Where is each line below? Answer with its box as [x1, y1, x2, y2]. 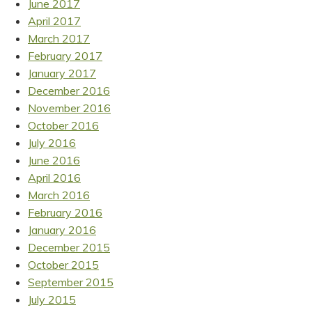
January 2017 [28, 65, 96, 80]
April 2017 [28, 13, 81, 28]
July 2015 [28, 292, 76, 306]
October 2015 [28, 257, 99, 272]
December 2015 [28, 240, 110, 254]
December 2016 [28, 83, 110, 97]
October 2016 [28, 118, 99, 132]
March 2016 [28, 187, 90, 202]
